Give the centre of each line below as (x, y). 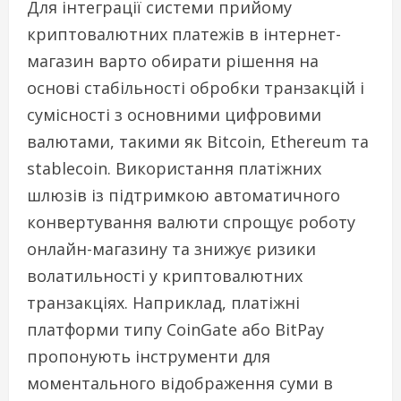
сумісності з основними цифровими (174, 115)
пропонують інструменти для (149, 357)
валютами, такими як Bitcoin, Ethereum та (198, 142)
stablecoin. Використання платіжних (174, 169)
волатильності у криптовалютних (165, 276)
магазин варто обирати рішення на (173, 61)
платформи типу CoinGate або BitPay (175, 330)
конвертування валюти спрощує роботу (191, 222)
